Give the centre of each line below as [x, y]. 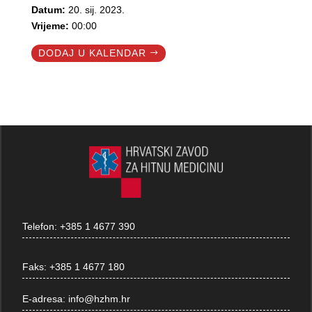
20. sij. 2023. [96, 10]
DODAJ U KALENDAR [92, 53]
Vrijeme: [51, 26]
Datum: [49, 10]
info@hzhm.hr [100, 298]
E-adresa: [46, 298]
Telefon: [41, 226]
